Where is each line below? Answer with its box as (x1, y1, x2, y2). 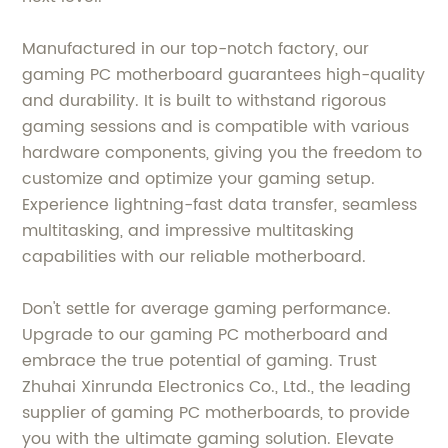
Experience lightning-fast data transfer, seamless (22, 191, 418, 218)
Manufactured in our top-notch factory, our (22, 35, 370, 62)
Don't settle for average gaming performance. (22, 295, 392, 322)
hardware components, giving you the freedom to (22, 139, 423, 166)
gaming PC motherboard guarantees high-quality (22, 61, 426, 88)
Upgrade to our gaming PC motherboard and (22, 321, 389, 348)
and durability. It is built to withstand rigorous (22, 87, 387, 114)
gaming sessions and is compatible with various (22, 113, 410, 140)
